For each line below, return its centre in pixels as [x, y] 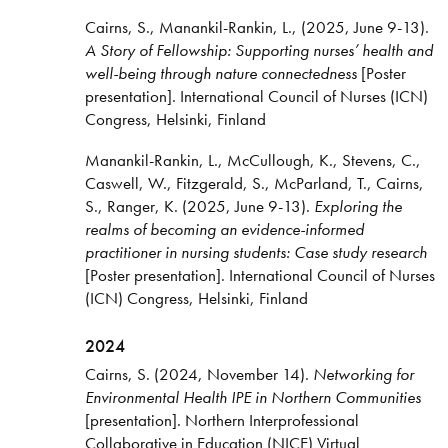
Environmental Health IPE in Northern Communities [252, 397]
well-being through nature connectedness [222, 73]
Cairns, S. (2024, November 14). [198, 374]
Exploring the [357, 206]
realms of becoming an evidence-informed [224, 229]
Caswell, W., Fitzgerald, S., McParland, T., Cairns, [254, 183]
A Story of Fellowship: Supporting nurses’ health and [258, 50]
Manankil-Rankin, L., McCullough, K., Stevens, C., [252, 160]
